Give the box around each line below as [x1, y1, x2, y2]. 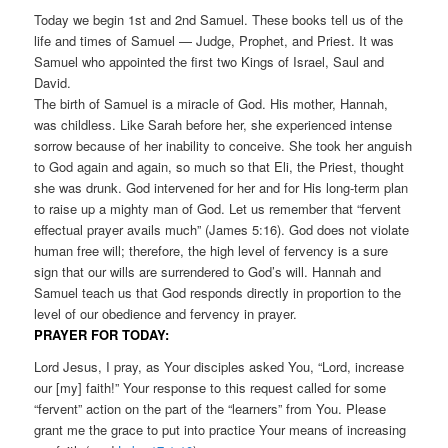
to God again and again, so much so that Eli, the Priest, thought [34, 156, 405, 176]
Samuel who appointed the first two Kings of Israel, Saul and [34, 51, 385, 71]
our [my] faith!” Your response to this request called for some [34, 377, 387, 397]
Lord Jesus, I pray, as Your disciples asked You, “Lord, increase [34, 356, 405, 376]
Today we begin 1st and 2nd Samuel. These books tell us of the [34, 9, 404, 29]
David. [34, 72, 72, 92]
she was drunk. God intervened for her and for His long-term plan [34, 177, 409, 197]
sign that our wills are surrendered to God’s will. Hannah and [34, 261, 382, 281]
